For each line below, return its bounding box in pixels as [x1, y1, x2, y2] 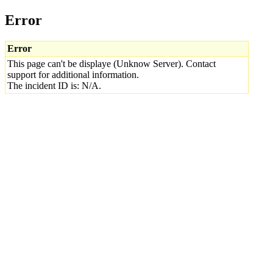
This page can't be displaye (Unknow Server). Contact [7, 58, 216, 69]
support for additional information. [7, 69, 139, 80]
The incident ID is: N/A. [7, 80, 101, 91]
